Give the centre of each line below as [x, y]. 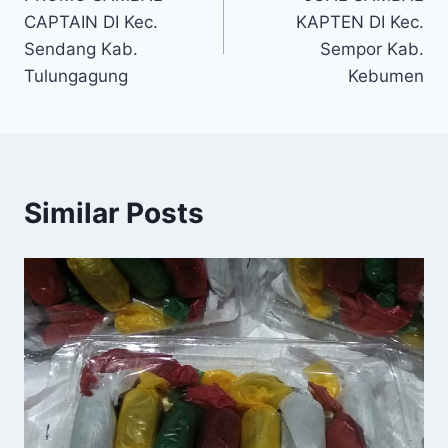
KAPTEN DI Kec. [360, 22]
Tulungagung [76, 76]
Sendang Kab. [81, 49]
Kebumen [386, 76]
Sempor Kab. [372, 49]
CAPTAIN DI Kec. [91, 22]
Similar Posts [114, 213]
